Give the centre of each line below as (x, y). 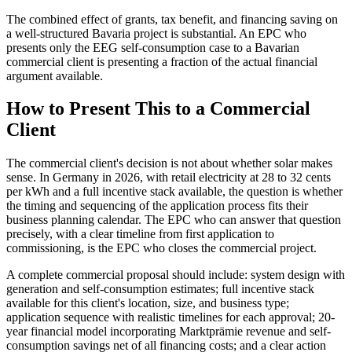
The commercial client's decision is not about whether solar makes (169, 163)
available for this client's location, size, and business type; (148, 303)
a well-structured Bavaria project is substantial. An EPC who (156, 33)
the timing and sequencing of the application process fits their (157, 206)
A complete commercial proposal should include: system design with (176, 275)
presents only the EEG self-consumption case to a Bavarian (153, 47)
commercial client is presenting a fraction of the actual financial (162, 61)
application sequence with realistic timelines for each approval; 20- (170, 317)
